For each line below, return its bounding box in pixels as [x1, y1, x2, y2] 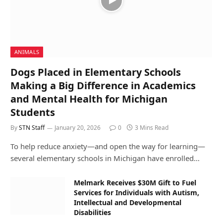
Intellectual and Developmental [74, 197, 181, 207]
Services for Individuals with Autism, [74, 187, 199, 197]
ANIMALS [14, 48, 40, 55]
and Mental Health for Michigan [10, 92, 167, 106]
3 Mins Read [135, 123, 168, 132]
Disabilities [74, 207, 111, 217]
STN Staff [19, 123, 45, 132]
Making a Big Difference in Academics [10, 78, 196, 92]
